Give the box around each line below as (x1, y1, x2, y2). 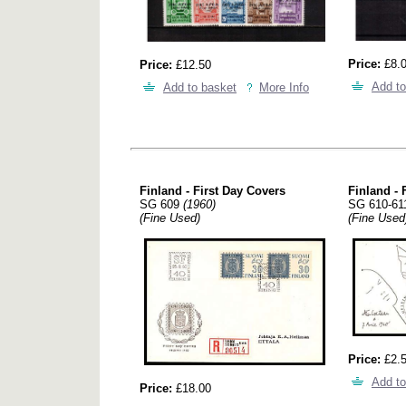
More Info (259, 81, 309, 95)
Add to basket (163, 81, 237, 95)
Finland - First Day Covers (140, 183, 285, 198)
